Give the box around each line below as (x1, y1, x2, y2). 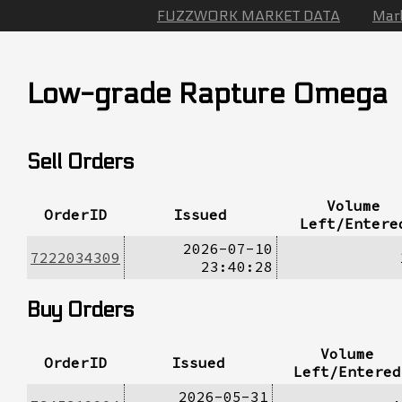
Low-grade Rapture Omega (27, 77, 388, 112)
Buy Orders (27, 296, 134, 323)
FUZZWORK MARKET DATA (157, 7, 340, 24)
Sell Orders (27, 148, 134, 175)
